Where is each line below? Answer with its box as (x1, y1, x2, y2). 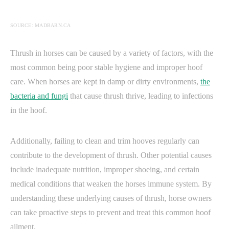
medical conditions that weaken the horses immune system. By (10, 179, 212, 188)
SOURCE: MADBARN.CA (10, 22, 71, 28)
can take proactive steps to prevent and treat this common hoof (10, 208, 211, 217)
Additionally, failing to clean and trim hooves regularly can (10, 136, 199, 145)
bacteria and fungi (10, 91, 68, 100)
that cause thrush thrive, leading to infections (68, 91, 213, 100)
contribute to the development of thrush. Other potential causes (10, 150, 212, 159)
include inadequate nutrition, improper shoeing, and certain (10, 165, 199, 174)
